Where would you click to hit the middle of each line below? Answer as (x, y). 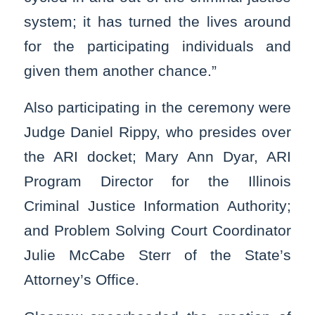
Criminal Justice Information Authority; (157, 206)
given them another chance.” (120, 70)
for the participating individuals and (157, 46)
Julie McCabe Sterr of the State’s (157, 255)
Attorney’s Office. (81, 280)
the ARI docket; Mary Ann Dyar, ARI (157, 157)
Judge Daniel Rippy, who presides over (157, 132)
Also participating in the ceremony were (157, 108)
